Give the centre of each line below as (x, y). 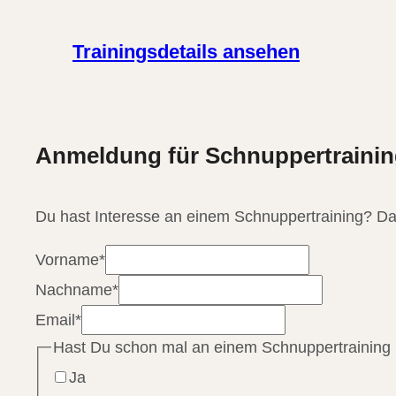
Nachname (74, 289)
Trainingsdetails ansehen (186, 52)
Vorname (67, 259)
